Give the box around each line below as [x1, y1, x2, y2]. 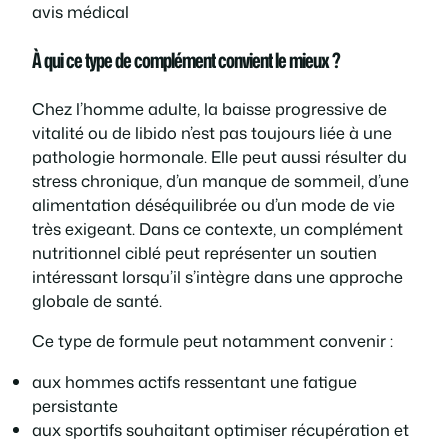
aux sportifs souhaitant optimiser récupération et [32, 417, 409, 441]
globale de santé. [32, 289, 162, 313]
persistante [32, 393, 118, 417]
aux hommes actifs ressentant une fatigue [32, 369, 357, 393]
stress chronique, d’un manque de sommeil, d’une [32, 169, 409, 193]
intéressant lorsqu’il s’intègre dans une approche [32, 265, 403, 289]
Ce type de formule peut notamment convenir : [32, 329, 393, 353]
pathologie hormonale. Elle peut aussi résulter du [32, 145, 407, 169]
